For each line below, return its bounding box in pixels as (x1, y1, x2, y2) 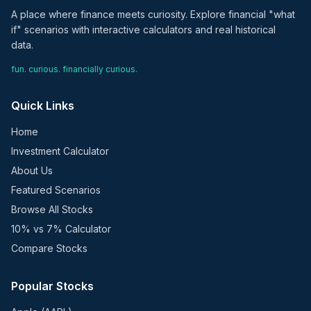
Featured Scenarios (11, 184, 101, 196)
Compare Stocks (11, 242, 87, 254)
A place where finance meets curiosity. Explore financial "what (11, 8, 295, 20)
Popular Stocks (11, 279, 94, 293)
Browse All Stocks (11, 203, 93, 215)
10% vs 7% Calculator (11, 223, 111, 235)
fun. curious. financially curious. (11, 64, 137, 74)
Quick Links (11, 99, 74, 112)
